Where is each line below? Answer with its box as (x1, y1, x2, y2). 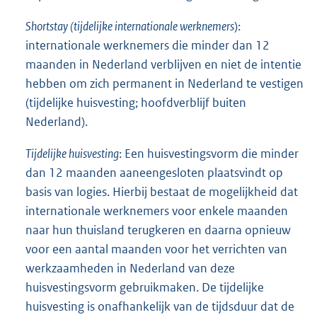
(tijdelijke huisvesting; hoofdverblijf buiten (25, 94, 246, 110)
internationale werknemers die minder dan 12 (25, 37, 270, 53)
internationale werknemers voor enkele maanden (25, 202, 288, 219)
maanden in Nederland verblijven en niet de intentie (25, 56, 301, 72)
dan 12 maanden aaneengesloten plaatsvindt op (25, 164, 283, 180)
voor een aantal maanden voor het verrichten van (25, 241, 287, 257)
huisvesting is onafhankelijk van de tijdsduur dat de (25, 298, 294, 314)
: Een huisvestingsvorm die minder (119, 145, 299, 161)
